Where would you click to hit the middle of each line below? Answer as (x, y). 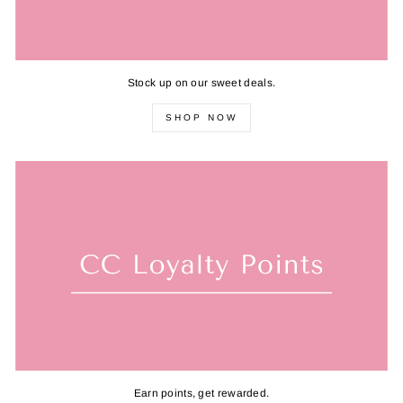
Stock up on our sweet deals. (201, 82)
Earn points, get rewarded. (201, 393)
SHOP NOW (201, 117)
